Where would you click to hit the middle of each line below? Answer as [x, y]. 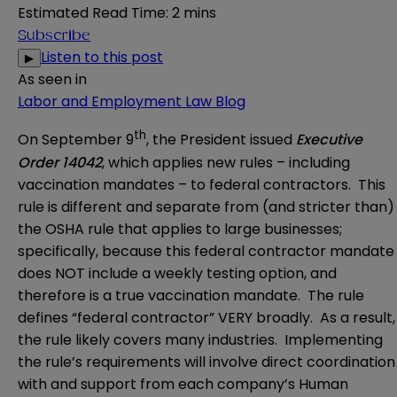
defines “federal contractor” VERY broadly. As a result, [206, 317]
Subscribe [54, 36]
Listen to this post [102, 58]
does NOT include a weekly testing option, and [177, 273]
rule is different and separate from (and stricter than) [206, 206]
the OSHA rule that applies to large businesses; [180, 229]
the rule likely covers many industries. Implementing [200, 339]
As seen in [52, 80]
